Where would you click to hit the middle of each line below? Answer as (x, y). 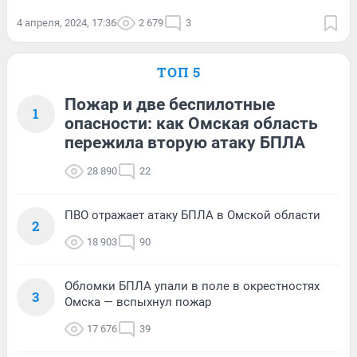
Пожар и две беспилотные (170, 104)
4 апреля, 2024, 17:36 (67, 22)
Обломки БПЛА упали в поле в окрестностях (192, 286)
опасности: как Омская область (191, 123)
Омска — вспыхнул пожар (138, 302)
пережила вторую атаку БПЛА (185, 142)
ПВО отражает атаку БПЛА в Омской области (192, 215)
